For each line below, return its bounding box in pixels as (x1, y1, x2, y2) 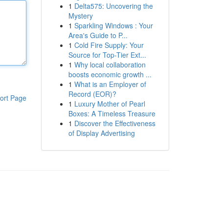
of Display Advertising (68, 128, 135, 138)
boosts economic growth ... (68, 69, 152, 79)
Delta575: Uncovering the (74, 1, 153, 11)
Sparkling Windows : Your (74, 21, 153, 30)
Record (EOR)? (68, 89, 116, 99)
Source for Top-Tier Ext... (68, 50, 146, 60)
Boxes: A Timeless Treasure (68, 109, 155, 118)
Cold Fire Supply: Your (74, 40, 144, 50)
